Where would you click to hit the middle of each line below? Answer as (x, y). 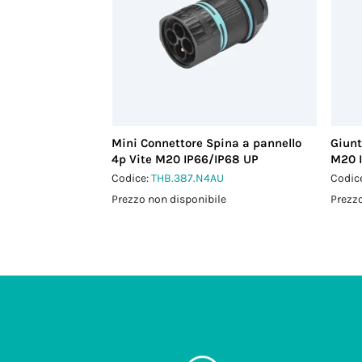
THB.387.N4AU (188, 178)
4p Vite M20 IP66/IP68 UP (185, 159)
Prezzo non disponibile (169, 199)
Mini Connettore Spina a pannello (207, 143)
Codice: (132, 178)
